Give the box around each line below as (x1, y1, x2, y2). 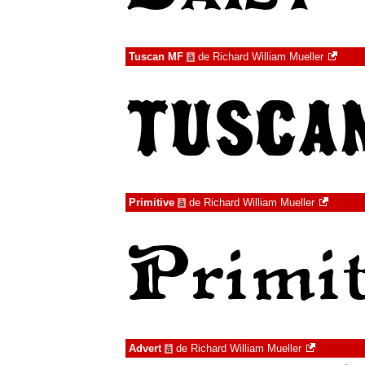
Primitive (129, 196, 174, 209)
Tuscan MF (129, 51, 183, 63)
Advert (129, 342, 161, 354)
